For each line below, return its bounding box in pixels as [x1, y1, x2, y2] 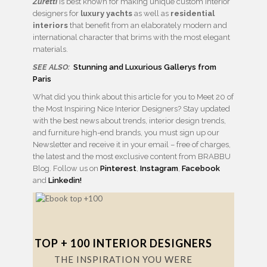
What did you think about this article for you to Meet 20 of [33, 92, 234, 102]
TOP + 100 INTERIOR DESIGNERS [35, 236, 212, 250]
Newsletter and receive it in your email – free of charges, [33, 140, 231, 150]
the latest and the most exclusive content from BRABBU [33, 152, 231, 162]
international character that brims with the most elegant [33, 33, 230, 42]
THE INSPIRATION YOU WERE [54, 253, 193, 265]
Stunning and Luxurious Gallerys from [73, 63, 216, 72]
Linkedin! [48, 176, 82, 185]
